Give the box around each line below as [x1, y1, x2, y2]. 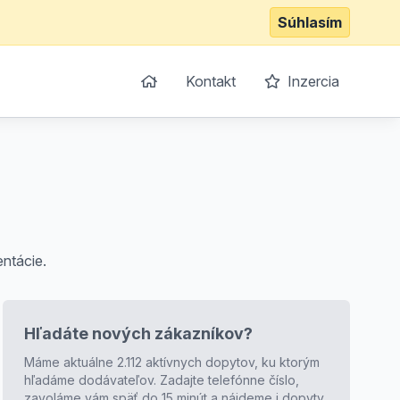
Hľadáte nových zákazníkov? [23, 324, 253, 343]
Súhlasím [278, 13, 342, 31]
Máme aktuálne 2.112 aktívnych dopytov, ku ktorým [23, 354, 320, 370]
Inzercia [284, 72, 339, 90]
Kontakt [186, 72, 236, 90]
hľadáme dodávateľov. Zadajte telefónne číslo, [23, 372, 299, 387]
